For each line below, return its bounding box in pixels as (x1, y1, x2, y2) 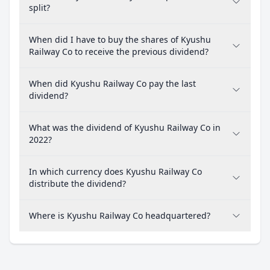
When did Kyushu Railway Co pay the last (29, 78, 196, 89)
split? (29, 2, 50, 13)
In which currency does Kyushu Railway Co (29, 166, 202, 177)
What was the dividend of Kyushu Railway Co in (29, 122, 221, 133)
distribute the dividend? (29, 178, 126, 189)
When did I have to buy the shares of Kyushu (29, 34, 211, 45)
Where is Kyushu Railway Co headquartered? (29, 210, 210, 221)
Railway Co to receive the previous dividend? (29, 46, 209, 57)
